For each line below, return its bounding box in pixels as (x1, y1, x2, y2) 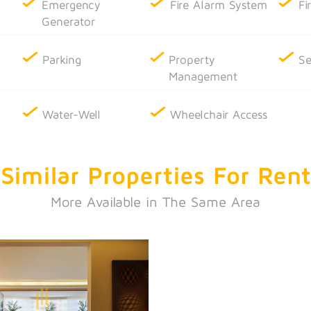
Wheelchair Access (170, 107, 268, 121)
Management (169, 69, 238, 83)
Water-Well (42, 107, 101, 121)
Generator (41, 14, 95, 28)
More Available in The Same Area (51, 193, 260, 210)
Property (169, 52, 216, 67)
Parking (42, 52, 82, 67)
